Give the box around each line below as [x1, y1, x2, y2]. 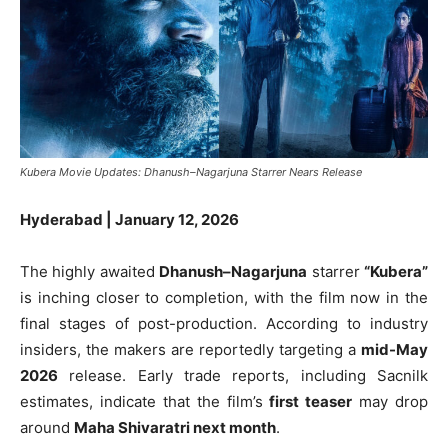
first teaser [269, 391, 353, 411]
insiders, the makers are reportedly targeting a [20, 339, 361, 359]
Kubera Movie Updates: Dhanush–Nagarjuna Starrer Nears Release [20, 164, 362, 179]
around [20, 417, 74, 437]
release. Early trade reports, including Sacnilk [58, 365, 428, 385]
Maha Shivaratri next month [74, 417, 276, 437]
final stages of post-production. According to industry [20, 313, 428, 333]
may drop [352, 391, 428, 411]
